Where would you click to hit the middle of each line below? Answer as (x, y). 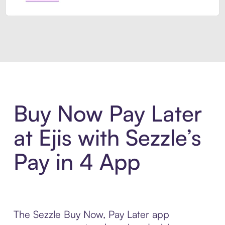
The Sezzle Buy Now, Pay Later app (91, 214)
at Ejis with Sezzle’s (107, 138)
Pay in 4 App (77, 162)
